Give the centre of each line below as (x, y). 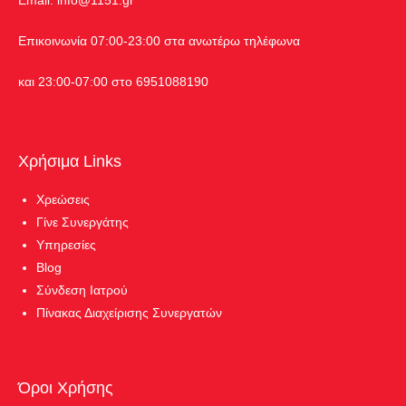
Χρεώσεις (63, 199)
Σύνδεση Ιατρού (82, 290)
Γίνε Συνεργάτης (82, 222)
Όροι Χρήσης (66, 387)
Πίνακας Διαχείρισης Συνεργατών (129, 312)
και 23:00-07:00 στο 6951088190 (113, 81)
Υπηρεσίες (66, 244)
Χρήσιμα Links (70, 161)
